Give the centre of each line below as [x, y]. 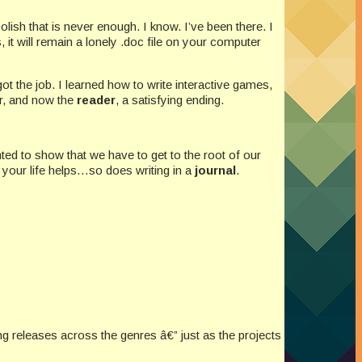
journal [215, 170]
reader [96, 100]
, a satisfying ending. [170, 100]
